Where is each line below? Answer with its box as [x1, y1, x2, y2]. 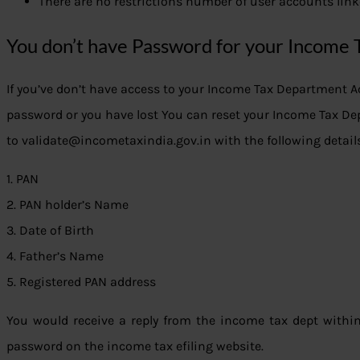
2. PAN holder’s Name [6, 197, 129, 213]
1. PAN [6, 171, 39, 187]
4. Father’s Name [6, 248, 104, 264]
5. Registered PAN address [6, 274, 156, 290]
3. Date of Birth [6, 223, 94, 239]
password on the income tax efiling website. [6, 338, 264, 354]
